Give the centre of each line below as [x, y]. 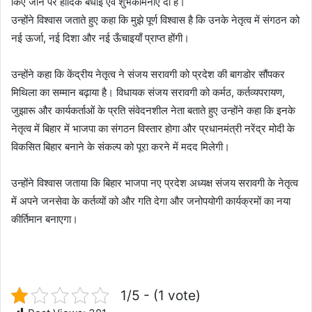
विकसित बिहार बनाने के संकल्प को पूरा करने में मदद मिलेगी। [120, 146]
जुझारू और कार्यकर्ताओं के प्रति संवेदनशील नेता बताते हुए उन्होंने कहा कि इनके [153, 110]
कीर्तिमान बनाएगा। [45, 219]
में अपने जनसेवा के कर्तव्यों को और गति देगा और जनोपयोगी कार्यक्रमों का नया [151, 201]
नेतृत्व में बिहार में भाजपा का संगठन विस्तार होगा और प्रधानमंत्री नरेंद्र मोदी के [153, 128]
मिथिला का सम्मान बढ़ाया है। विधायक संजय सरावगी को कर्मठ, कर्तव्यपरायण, [148, 92]
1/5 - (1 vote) [161, 295]
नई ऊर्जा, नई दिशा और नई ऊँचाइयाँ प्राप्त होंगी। [100, 38]
